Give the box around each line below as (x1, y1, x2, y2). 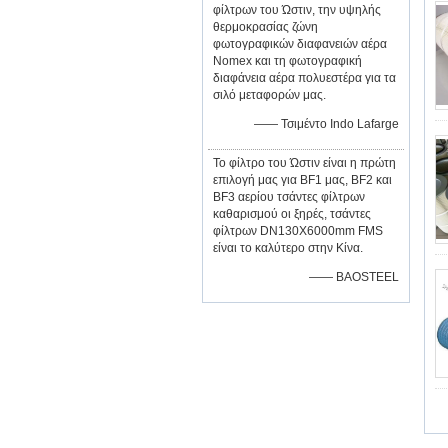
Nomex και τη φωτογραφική (213, 54, 362, 68)
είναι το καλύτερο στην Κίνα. (213, 241, 363, 255)
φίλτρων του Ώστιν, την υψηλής (213, 3, 381, 17)
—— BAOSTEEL (309, 270, 399, 284)
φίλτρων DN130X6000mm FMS (213, 224, 383, 238)
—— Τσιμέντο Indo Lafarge (254, 117, 399, 131)
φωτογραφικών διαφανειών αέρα (213, 37, 387, 51)
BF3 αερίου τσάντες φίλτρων (213, 190, 365, 204)
